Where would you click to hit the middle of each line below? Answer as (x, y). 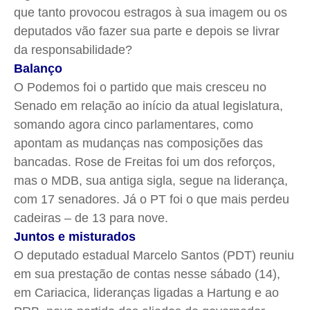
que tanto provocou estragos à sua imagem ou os (151, 13)
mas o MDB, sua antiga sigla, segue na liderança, (151, 181)
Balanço (38, 69)
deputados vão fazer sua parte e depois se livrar (147, 31)
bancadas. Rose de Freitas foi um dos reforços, (145, 162)
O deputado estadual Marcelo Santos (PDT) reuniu (154, 256)
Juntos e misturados (75, 237)
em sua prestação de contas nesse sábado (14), (147, 274)
